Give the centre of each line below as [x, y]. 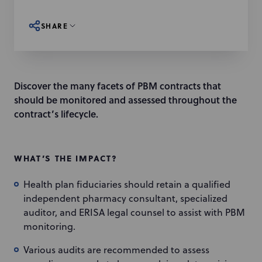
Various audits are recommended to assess [116, 250]
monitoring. [49, 226]
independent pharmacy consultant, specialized [125, 198]
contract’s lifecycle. [56, 114]
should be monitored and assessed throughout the [125, 100]
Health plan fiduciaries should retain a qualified [127, 184]
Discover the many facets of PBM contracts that [118, 86]
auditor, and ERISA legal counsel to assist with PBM [134, 212]
